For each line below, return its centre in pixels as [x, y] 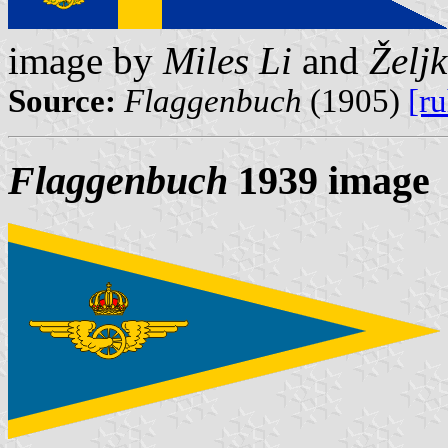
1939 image [329, 181]
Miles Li [227, 61]
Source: [62, 101]
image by [85, 61]
